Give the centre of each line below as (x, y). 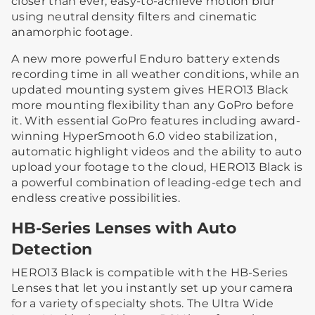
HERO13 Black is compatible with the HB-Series (150, 273)
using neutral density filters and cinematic (134, 17)
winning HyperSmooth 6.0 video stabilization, (144, 136)
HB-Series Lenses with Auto (124, 228)
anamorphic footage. (72, 32)
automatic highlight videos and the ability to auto (157, 152)
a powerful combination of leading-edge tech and (157, 183)
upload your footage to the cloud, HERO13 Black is (157, 167)
